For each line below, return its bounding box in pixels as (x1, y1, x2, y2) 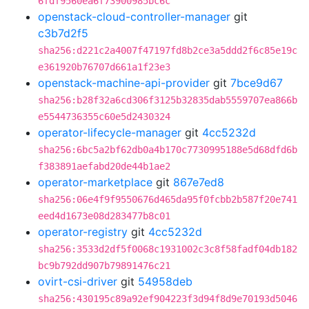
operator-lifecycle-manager (38, 126, 181, 139)
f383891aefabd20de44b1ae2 (38, 161, 170, 172)
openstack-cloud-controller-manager (38, 10, 230, 23)
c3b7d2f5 (38, 26, 88, 40)
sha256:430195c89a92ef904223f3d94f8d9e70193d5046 (38, 293, 297, 304)
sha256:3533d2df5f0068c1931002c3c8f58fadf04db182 (38, 243, 297, 255)
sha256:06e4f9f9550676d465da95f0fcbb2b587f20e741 (38, 194, 297, 205)
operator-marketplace (38, 175, 152, 189)
